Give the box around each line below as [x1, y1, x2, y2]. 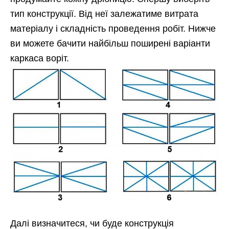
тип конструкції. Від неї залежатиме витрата [10, 9, 198, 19]
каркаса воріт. [10, 53, 69, 64]
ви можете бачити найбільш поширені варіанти [10, 38, 210, 49]
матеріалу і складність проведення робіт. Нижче [10, 24, 216, 34]
